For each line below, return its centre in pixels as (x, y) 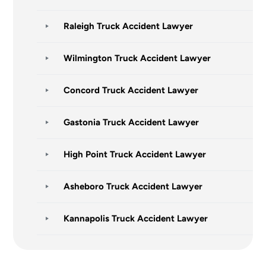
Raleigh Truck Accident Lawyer (129, 26)
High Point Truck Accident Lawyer (135, 154)
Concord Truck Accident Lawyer (131, 90)
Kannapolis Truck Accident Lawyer (136, 218)
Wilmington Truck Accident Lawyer (137, 58)
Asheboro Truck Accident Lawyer (133, 186)
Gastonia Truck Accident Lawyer (132, 122)
